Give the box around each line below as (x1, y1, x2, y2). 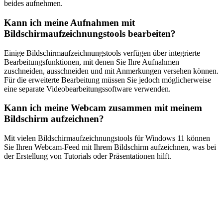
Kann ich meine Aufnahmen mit (4, 17, 135, 28)
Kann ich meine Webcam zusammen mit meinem (4, 103, 202, 113)
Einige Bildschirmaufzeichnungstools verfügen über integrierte (4, 48, 200, 57)
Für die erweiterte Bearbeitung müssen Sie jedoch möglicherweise (4, 75, 211, 84)
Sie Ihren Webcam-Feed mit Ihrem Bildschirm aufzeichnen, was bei (4, 142, 216, 151)
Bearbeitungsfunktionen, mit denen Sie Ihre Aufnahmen (4, 57, 179, 66)
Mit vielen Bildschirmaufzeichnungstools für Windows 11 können (4, 133, 210, 142)
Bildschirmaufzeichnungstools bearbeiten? (4, 28, 176, 39)
